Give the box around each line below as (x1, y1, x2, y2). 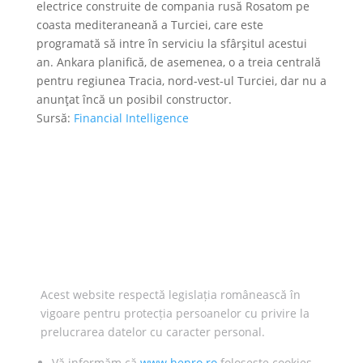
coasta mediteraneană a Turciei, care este (36, 17, 263, 32)
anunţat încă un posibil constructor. (36, 92, 232, 107)
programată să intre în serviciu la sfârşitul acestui (36, 36, 307, 51)
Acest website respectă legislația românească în (41, 287, 301, 302)
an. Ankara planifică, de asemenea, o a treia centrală (36, 54, 321, 70)
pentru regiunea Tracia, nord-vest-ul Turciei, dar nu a (36, 73, 327, 88)
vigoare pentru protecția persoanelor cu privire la (41, 305, 310, 321)
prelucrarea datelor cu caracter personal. (41, 324, 265, 340)
